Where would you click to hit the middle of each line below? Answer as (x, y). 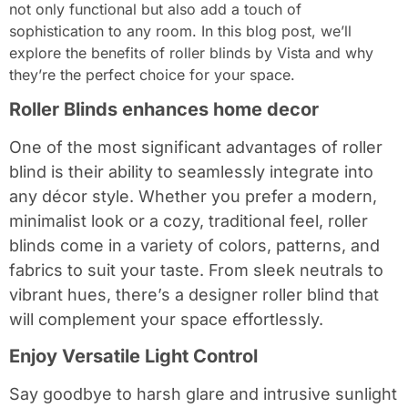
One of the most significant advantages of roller (196, 148)
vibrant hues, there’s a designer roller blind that (194, 295)
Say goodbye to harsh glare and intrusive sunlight (203, 393)
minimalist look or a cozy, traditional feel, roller (189, 221)
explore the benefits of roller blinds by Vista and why (191, 53)
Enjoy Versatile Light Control (133, 356)
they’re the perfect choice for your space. (152, 75)
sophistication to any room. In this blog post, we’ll (180, 31)
